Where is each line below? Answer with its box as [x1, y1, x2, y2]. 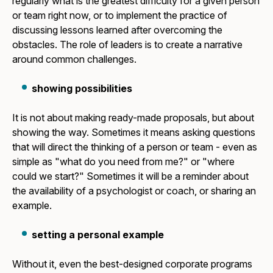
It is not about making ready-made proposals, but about [12, 111, 255, 124]
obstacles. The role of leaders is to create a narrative [12, 38, 243, 51]
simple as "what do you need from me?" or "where [12, 155, 235, 168]
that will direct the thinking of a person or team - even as [12, 140, 258, 153]
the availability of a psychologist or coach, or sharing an [12, 184, 257, 197]
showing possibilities [32, 82, 133, 94]
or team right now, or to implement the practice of [12, 9, 228, 21]
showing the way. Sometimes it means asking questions [12, 126, 256, 138]
